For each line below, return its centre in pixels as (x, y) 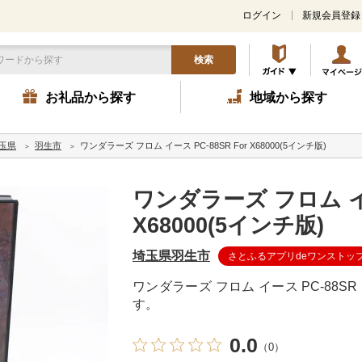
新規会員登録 (331, 15)
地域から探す (288, 97)
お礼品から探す (90, 97)
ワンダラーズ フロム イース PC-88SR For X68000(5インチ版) (203, 145)
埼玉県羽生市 (171, 256)
